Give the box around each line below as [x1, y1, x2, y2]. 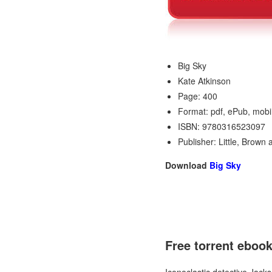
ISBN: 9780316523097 [178, 120, 265, 132]
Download [165, 159, 209, 171]
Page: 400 [178, 90, 217, 102]
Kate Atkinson [178, 75, 231, 87]
